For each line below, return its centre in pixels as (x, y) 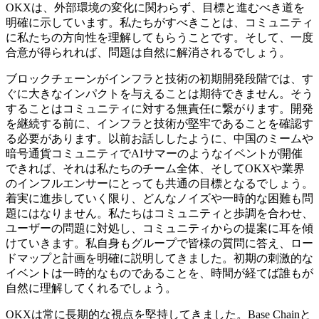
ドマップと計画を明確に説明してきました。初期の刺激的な (159, 258)
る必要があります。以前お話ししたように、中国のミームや (159, 138)
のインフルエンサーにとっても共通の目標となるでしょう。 (159, 183)
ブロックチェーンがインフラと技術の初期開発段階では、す (159, 78)
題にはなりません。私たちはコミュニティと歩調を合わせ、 (159, 213)
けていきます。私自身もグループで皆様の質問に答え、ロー (159, 243)
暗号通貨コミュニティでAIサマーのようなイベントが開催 (154, 153)
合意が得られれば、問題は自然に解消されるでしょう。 (148, 52)
